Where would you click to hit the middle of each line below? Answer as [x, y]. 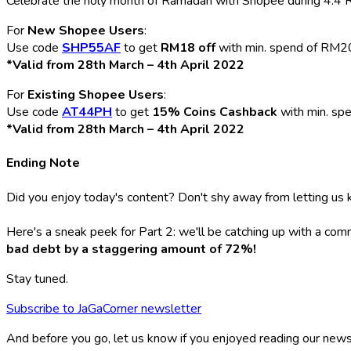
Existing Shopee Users [94, 95]
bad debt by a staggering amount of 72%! [131, 249]
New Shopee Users [86, 31]
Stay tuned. [37, 279]
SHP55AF [91, 48]
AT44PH [87, 112]
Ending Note [43, 163]
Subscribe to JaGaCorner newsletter [104, 308]
